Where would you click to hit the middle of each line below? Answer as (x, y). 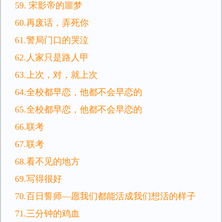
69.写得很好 (38, 179)
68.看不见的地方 (47, 162)
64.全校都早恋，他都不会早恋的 (79, 92)
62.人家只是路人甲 (52, 57)
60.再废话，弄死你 (52, 23)
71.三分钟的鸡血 (47, 214)
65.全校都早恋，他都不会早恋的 (79, 110)
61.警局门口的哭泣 (52, 40)
